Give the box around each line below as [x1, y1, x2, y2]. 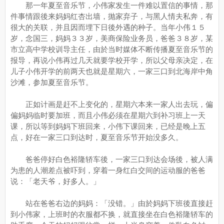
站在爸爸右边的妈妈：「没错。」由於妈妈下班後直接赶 [10, 199, 213, 207]
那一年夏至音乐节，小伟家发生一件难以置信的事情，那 [10, 1, 213, 9]
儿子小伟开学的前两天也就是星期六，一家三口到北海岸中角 [10, 67, 213, 75]
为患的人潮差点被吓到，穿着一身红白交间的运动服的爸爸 [10, 166, 205, 174]
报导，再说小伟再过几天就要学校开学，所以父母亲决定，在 [10, 56, 213, 64]
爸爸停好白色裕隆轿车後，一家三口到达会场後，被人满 [10, 155, 213, 163]
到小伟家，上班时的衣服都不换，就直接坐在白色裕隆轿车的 [10, 210, 213, 218]
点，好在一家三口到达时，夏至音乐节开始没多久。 [10, 133, 183, 141]
